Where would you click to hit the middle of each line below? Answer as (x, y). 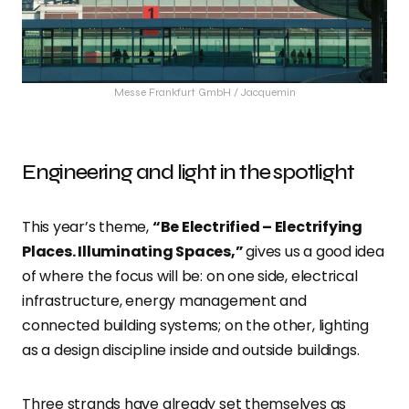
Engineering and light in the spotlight (188, 172)
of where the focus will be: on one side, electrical (190, 276)
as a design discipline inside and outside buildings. (191, 350)
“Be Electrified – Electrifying (257, 226)
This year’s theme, (87, 226)
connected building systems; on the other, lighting (195, 325)
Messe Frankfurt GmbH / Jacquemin (204, 92)
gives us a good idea (315, 251)
